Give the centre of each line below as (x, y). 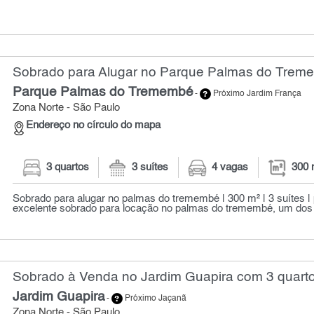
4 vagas (230, 168)
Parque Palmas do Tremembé (103, 92)
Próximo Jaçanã (155, 299)
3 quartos (67, 168)
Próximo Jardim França (257, 94)
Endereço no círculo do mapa (94, 126)
